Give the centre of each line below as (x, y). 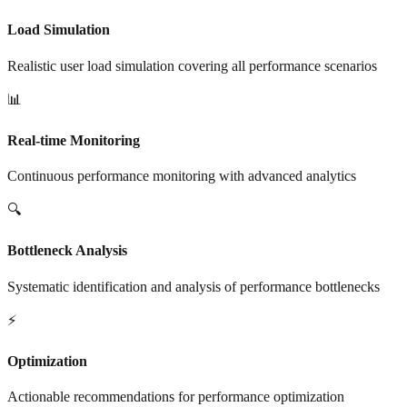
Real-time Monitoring (74, 140)
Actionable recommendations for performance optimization (176, 397)
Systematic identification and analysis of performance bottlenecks (194, 286)
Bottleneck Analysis (67, 251)
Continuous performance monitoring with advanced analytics (182, 176)
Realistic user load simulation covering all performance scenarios (192, 65)
